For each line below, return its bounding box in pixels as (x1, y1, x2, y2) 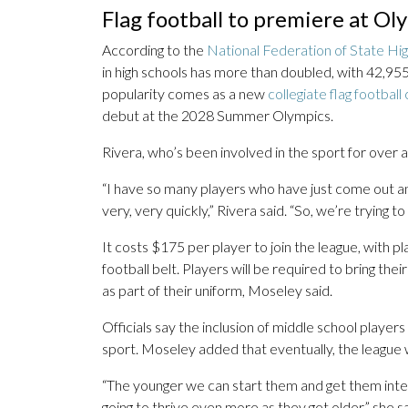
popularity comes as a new (102, 85, 268, 103)
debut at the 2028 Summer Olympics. (102, 107, 333, 125)
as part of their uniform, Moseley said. (102, 281, 332, 300)
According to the (102, 41, 207, 59)
